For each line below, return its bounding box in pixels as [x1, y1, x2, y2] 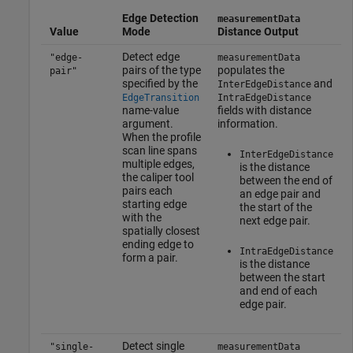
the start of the [239, 200, 312, 214]
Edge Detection [121, 11, 199, 24]
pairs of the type [121, 63, 201, 76]
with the [121, 210, 162, 224]
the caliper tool [121, 170, 194, 184]
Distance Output [217, 24, 299, 38]
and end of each [239, 284, 318, 297]
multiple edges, [121, 157, 195, 170]
